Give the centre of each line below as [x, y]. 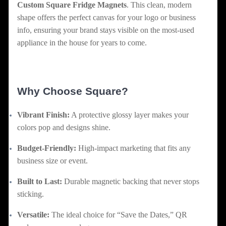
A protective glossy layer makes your [129, 115]
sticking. [31, 194]
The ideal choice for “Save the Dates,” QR [118, 215]
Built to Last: [40, 182]
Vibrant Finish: [43, 115]
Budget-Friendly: [47, 148]
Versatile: [33, 215]
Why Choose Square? [73, 91]
